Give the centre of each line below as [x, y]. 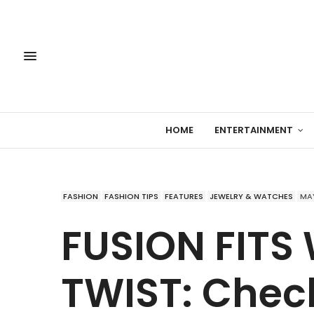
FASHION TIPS [131, 196]
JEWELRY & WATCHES [251, 196]
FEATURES [184, 196]
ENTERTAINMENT [253, 130]
